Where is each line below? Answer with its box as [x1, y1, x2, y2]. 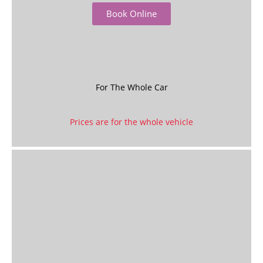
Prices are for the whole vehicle [70, 116, 193, 127]
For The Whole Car [95, 82, 168, 93]
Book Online [106, 8, 157, 19]
